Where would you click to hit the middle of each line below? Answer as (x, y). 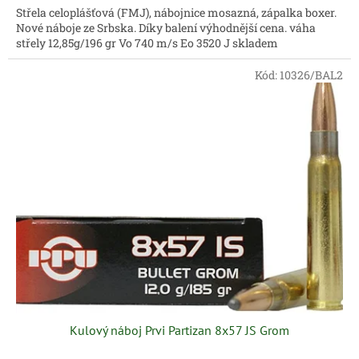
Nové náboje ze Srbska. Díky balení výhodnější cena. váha (166, 28)
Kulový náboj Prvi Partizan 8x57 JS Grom (179, 330)
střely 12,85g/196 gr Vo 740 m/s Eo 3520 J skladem (147, 43)
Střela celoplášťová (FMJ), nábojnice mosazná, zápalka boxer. (176, 13)
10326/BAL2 (311, 75)
